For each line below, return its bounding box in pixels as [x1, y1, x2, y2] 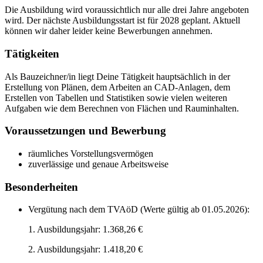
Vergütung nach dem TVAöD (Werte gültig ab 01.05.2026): [28, 204, 249, 215]
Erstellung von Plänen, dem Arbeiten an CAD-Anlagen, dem [5, 82, 230, 92]
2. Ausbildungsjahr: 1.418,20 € [28, 244, 143, 255]
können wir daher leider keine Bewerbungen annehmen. [5, 26, 213, 36]
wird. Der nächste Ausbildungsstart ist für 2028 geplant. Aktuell [5, 15, 240, 26]
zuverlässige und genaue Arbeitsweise [28, 159, 168, 169]
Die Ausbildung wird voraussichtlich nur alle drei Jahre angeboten [5, 5, 249, 15]
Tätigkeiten [5, 47, 59, 60]
